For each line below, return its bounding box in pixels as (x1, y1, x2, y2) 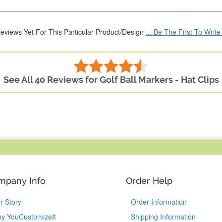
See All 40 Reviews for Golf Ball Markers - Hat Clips (3, 74, 219, 85)
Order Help (126, 175, 172, 186)
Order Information (131, 197, 187, 207)
